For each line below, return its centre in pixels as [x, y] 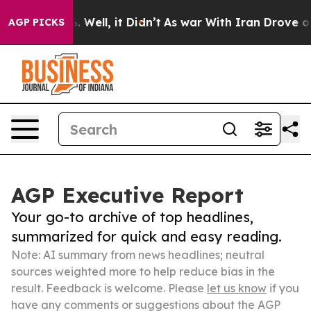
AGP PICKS [36, 22]
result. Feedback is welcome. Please [109, 288]
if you [283, 288]
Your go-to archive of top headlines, [132, 217]
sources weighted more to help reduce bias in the [143, 271]
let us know [237, 288]
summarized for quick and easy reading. [146, 236]
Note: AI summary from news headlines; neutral [138, 255]
